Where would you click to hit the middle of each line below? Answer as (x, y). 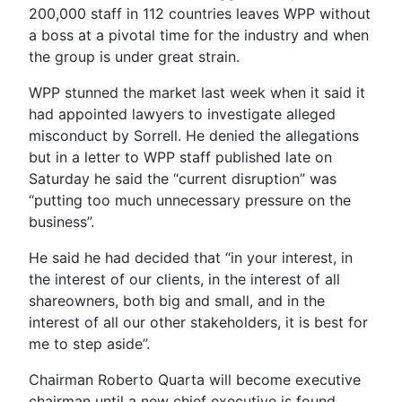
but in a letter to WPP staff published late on (180, 157)
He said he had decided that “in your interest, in (191, 257)
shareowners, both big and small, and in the (177, 300)
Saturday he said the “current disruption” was (183, 178)
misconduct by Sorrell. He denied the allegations (194, 135)
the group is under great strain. (134, 56)
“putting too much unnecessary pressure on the (190, 200)
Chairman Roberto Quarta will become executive (195, 379)
